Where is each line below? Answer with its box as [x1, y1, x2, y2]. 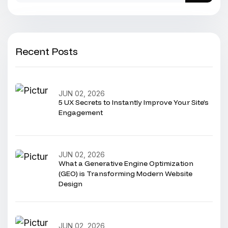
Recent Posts [15, 45, 78, 58]
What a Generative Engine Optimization [59, 159, 193, 168]
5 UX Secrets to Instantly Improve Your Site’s [59, 98, 209, 107]
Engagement [59, 108, 103, 117]
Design [59, 179, 82, 188]
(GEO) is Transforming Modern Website [59, 169, 192, 178]
